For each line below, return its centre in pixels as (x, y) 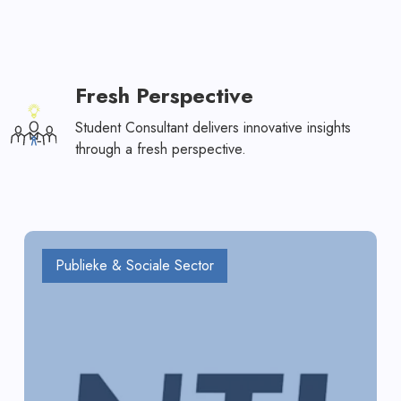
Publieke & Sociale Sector (135, 265)
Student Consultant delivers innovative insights (213, 127)
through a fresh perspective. (161, 149)
